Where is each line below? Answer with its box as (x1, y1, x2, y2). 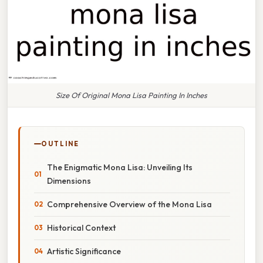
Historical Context (47, 222, 116, 233)
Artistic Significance (47, 245, 121, 257)
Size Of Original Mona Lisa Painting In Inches (56, 90, 207, 100)
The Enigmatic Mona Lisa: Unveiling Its (47, 161, 193, 173)
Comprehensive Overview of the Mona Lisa (47, 198, 212, 210)
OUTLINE (41, 139, 79, 148)
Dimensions (47, 175, 91, 186)
